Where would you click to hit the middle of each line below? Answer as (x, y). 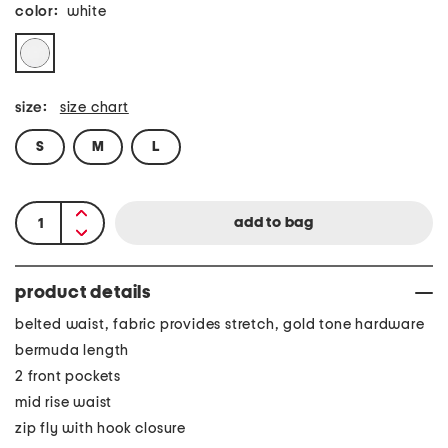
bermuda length (72, 350)
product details (83, 293)
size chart (94, 107)
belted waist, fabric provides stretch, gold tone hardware (220, 324)
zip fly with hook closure (100, 428)
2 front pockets (68, 376)
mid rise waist (64, 402)
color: (37, 11)
